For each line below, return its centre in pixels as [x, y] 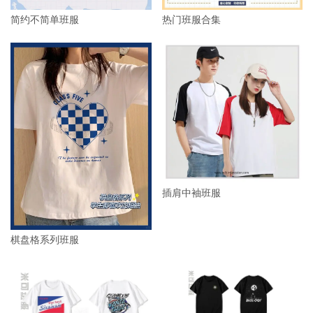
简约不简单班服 [45, 20]
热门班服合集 [191, 20]
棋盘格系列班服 [45, 240]
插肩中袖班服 [191, 193]
